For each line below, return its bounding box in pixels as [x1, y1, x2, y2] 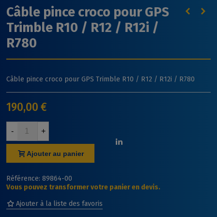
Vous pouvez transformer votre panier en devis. [6, 183, 161, 192]
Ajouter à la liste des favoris [16, 200, 103, 208]
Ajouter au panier [27, 149, 84, 157]
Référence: [6, 174, 41, 183]
